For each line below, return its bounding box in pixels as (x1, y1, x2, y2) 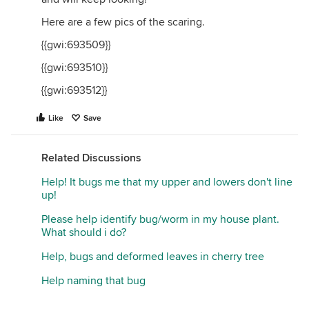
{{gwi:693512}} (41, 83, 107, 97)
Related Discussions (41, 151, 141, 165)
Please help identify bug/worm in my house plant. (41, 212, 279, 226)
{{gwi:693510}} (41, 61, 108, 74)
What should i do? (41, 226, 126, 239)
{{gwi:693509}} (41, 38, 110, 52)
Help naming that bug (41, 274, 146, 288)
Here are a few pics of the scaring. (41, 15, 205, 29)
